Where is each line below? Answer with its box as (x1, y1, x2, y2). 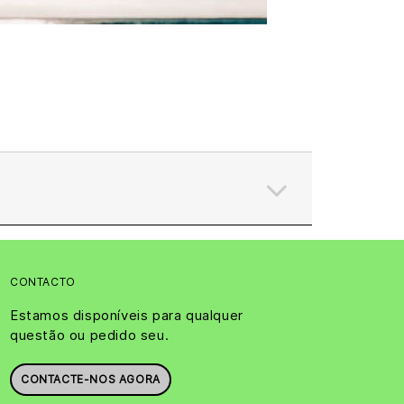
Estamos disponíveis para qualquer (10, 307, 243, 324)
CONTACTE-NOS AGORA (21, 372, 161, 386)
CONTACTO (10, 275, 76, 289)
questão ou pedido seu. (10, 326, 170, 344)
